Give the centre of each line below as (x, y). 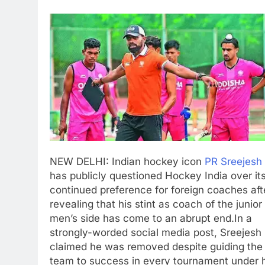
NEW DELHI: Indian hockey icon (127, 161)
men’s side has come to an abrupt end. (142, 218)
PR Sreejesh (233, 161)
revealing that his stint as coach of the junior (156, 204)
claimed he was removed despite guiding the (156, 246)
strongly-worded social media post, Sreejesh (156, 232)
